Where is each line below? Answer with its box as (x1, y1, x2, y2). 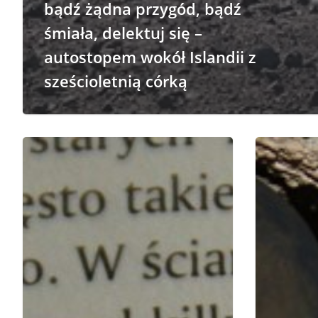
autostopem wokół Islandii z (44, 45, 256, 67)
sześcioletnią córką (44, 70, 187, 92)
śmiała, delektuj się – (44, 21, 202, 43)
